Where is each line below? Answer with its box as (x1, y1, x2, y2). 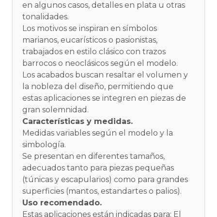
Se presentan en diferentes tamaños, (22, 151, 165, 161)
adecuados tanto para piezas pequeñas (22, 163, 174, 172)
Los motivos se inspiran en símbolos (22, 23, 157, 33)
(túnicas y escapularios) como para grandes (22, 174, 188, 184)
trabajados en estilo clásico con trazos (22, 46, 166, 56)
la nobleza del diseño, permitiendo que (22, 81, 174, 91)
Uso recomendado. (22, 198, 102, 207)
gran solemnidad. (22, 105, 89, 114)
